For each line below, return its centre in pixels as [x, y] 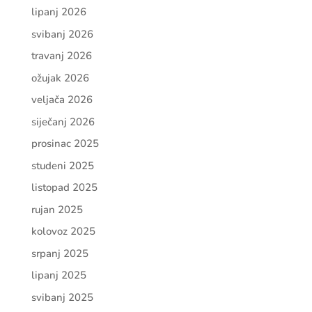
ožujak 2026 [60, 78]
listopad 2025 [64, 187]
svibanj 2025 [62, 297]
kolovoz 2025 [63, 231]
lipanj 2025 [58, 275]
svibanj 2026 [62, 34]
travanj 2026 [61, 56]
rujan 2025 [57, 209]
